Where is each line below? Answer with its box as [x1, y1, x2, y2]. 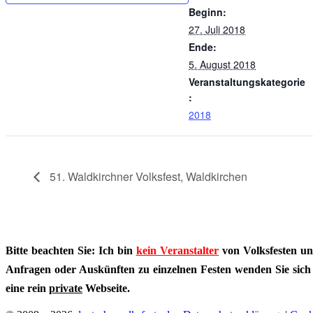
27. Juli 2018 [189, 22, 245, 36]
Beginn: [189, 4, 226, 19]
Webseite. [82, 282, 130, 295]
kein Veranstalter [136, 245, 219, 257]
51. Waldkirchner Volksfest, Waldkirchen [47, 168, 247, 184]
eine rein [6, 282, 49, 295]
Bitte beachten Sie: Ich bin [6, 245, 136, 257]
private [49, 282, 82, 295]
